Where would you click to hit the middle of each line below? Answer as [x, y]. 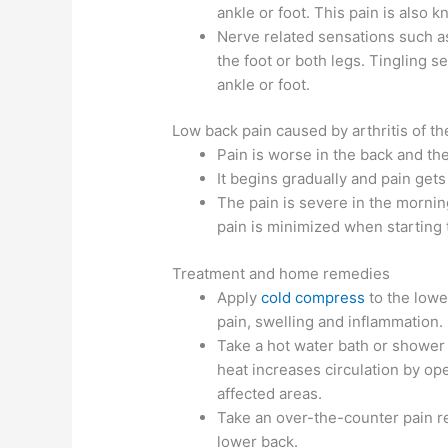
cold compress [313, 297]
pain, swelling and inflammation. [330, 321]
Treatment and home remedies [281, 273]
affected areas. [270, 393]
